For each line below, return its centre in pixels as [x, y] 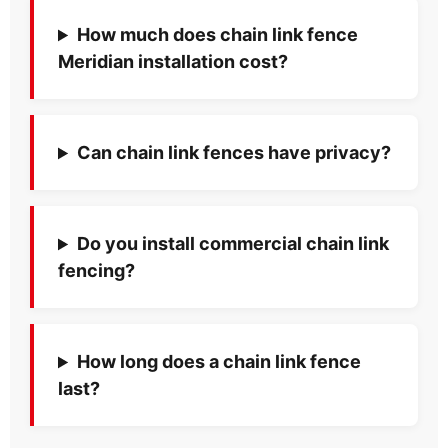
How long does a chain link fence [219, 362]
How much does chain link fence [218, 35]
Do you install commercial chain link [233, 244]
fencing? [96, 271]
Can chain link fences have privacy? [234, 153]
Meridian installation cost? [173, 62]
